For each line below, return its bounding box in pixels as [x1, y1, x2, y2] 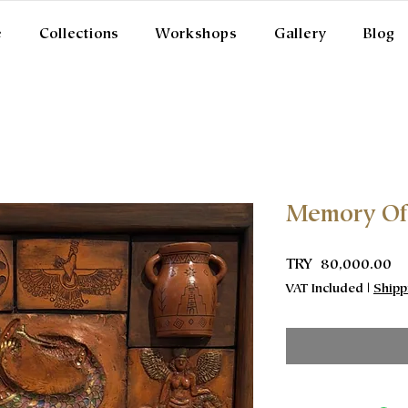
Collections [39, 27, 120, 42]
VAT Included [286, 283, 363, 297]
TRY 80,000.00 [286, 258, 392, 273]
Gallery [273, 27, 327, 42]
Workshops [156, 27, 238, 42]
